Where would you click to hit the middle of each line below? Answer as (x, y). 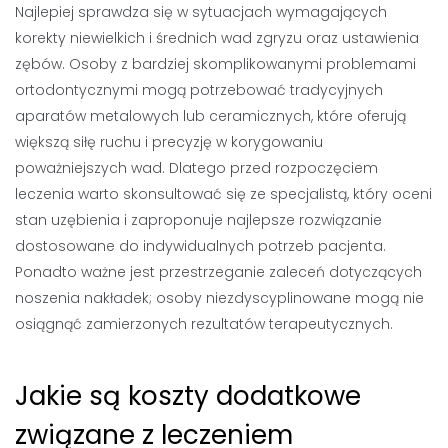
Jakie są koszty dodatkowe (188, 395)
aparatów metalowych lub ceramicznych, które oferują (210, 115)
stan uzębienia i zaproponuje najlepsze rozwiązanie (198, 219)
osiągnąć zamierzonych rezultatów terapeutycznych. (204, 323)
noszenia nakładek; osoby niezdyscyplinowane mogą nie (219, 297)
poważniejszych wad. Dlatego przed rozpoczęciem (196, 167)
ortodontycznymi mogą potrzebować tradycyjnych (199, 89)
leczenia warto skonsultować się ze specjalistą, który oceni (223, 193)
